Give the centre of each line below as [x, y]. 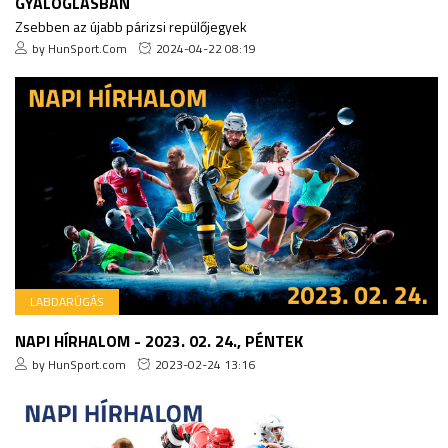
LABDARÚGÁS [67, 301]
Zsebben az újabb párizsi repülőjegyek [131, 26]
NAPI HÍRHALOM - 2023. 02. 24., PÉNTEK [159, 340]
